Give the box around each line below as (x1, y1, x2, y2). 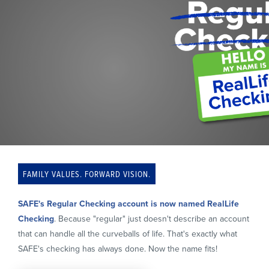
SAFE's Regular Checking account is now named (18, 198, 205, 211)
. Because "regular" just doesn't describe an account (54, 213, 249, 226)
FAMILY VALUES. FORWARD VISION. (23, 168, 151, 180)
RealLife (207, 198, 239, 211)
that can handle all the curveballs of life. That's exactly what (18, 228, 237, 241)
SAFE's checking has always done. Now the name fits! (18, 243, 217, 256)
